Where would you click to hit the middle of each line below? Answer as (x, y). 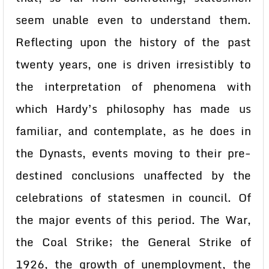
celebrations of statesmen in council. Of (133, 198)
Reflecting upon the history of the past (133, 42)
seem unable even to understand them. (133, 20)
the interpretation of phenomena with (133, 86)
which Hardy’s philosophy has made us (133, 109)
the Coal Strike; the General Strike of (133, 242)
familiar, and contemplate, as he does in (133, 131)
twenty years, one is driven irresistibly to (133, 64)
